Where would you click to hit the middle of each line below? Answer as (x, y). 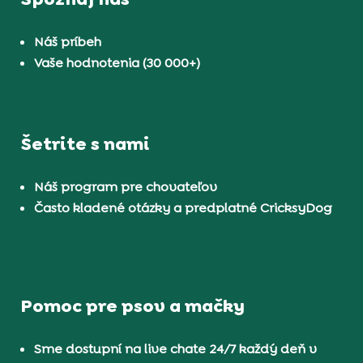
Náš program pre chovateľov (126, 187)
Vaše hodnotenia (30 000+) (117, 62)
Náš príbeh (68, 41)
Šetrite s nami (86, 144)
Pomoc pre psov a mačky (133, 306)
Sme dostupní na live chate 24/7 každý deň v (176, 349)
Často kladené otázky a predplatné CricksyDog (184, 208)
